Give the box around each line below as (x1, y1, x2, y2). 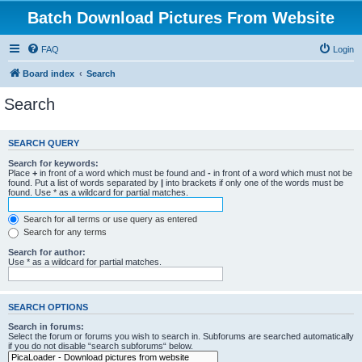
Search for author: (8, 246, 86, 257)
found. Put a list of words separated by (8, 177, 161, 187)
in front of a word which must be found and (37, 167, 208, 178)
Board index (23, 69, 74, 78)
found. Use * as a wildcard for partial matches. (8, 187, 188, 197)
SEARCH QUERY (8, 138, 79, 149)
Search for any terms (21, 227, 107, 238)
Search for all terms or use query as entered (21, 213, 197, 224)
